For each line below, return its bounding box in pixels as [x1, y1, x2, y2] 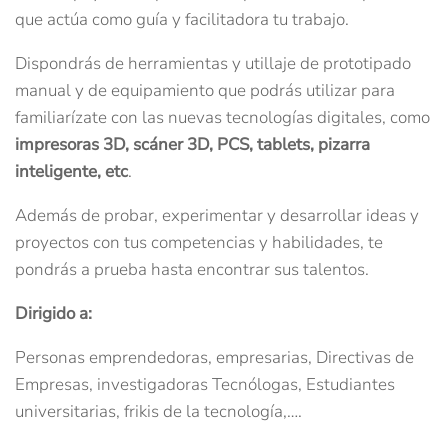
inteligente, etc [15, 159, 128, 183]
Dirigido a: [15, 301, 92, 325]
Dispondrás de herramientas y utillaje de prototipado [15, 51, 411, 75]
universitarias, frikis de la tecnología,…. [15, 399, 302, 423]
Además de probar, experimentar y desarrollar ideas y [15, 203, 419, 227]
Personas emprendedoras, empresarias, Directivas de [15, 345, 414, 369]
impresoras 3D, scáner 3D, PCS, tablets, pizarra [15, 132, 370, 156]
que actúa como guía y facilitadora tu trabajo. [15, 7, 349, 31]
